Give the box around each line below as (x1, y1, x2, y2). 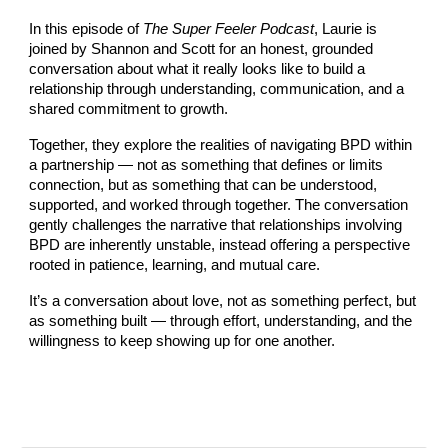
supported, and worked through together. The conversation (29, 197, 409, 214)
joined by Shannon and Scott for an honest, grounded (29, 41, 374, 58)
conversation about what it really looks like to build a (29, 61, 366, 78)
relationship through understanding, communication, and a (29, 81, 405, 98)
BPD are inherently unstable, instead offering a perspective (29, 237, 411, 254)
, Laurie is (314, 21, 378, 38)
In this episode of (29, 21, 144, 38)
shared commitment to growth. (29, 101, 229, 118)
